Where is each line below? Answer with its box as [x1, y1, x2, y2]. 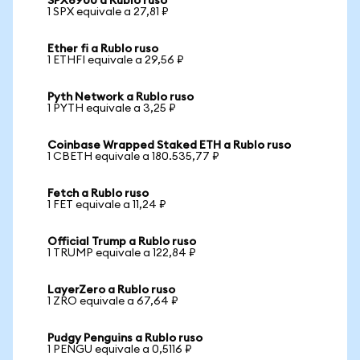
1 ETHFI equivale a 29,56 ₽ [47, 55, 184, 66]
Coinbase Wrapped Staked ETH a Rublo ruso [47, 140, 291, 151]
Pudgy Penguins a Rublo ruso [47, 333, 202, 344]
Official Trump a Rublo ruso [47, 236, 196, 247]
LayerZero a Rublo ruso [47, 284, 175, 296]
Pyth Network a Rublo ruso [47, 92, 194, 103]
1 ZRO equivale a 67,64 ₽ [47, 296, 178, 307]
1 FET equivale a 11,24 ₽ [47, 199, 166, 211]
